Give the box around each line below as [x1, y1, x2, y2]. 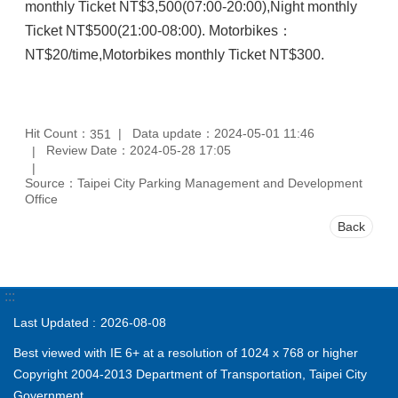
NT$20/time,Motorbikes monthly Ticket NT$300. [25, 47, 324, 62]
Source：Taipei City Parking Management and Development [25, 175, 362, 190]
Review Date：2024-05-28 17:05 [46, 143, 231, 158]
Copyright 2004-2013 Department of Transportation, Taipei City [13, 367, 367, 381]
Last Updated [13, 314, 89, 330]
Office [25, 191, 58, 206]
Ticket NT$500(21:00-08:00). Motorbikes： [25, 23, 292, 38]
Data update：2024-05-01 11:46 [132, 125, 314, 140]
